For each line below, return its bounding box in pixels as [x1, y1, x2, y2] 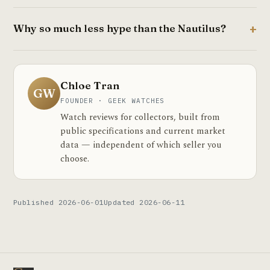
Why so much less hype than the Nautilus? [13, 22, 226, 35]
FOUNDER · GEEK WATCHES [60, 96, 165, 105]
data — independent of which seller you [60, 138, 222, 152]
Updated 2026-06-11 [103, 197, 185, 207]
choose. [60, 152, 89, 166]
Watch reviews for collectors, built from [60, 110, 220, 124]
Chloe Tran [60, 78, 119, 92]
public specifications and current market [60, 124, 225, 138]
